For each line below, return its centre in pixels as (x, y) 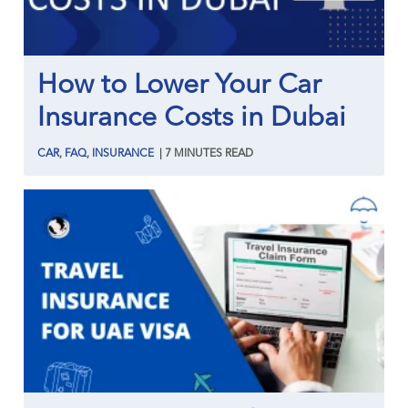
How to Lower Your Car (180, 86)
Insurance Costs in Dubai (192, 119)
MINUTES (199, 154)
